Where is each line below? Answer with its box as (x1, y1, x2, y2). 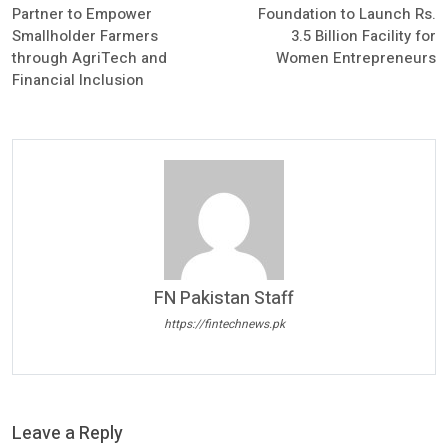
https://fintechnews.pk (163, 314, 285, 333)
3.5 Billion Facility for (290, 25, 436, 47)
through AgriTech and (12, 47, 167, 69)
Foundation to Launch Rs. (257, 3, 436, 25)
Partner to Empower (12, 3, 152, 25)
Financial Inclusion (12, 69, 144, 91)
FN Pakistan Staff (154, 285, 294, 312)
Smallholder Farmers (12, 25, 158, 47)
